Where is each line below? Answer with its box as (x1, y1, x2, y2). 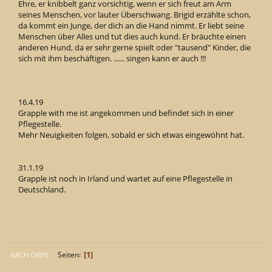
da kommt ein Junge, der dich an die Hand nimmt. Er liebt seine (18, 20, 244, 32)
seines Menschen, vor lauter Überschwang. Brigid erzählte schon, (18, 9, 251, 21)
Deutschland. (18, 184, 66, 195)
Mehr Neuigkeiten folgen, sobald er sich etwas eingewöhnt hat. (18, 129, 244, 141)
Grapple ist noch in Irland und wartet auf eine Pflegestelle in (18, 173, 233, 185)
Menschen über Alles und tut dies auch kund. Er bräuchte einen (18, 31, 246, 42)
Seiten (58, 250, 79, 260)
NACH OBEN (10, 250, 49, 259)
